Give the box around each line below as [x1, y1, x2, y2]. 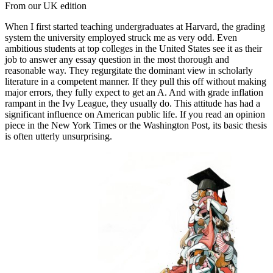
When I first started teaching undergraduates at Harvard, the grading [5, 21, 265, 32]
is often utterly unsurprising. [5, 131, 112, 142]
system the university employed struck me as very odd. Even [5, 32, 237, 43]
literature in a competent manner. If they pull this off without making [5, 76, 266, 87]
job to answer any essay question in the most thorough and [5, 54, 229, 65]
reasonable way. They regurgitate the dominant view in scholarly [5, 65, 253, 76]
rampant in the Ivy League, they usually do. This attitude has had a [5, 98, 260, 109]
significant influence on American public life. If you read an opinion [5, 109, 265, 120]
